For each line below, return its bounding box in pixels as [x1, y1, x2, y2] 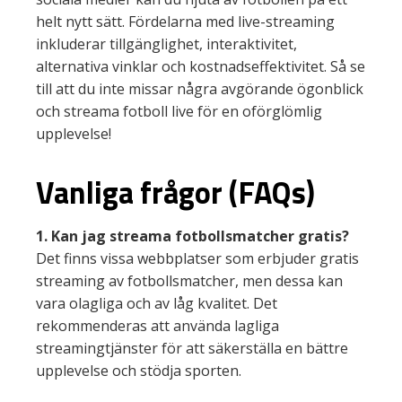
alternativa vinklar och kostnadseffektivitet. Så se [36, 57, 365, 76]
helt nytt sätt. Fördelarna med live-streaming [36, 12, 335, 31]
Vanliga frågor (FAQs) [36, 169, 315, 215]
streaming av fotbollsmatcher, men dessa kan [36, 271, 343, 291]
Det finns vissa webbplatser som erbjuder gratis [36, 249, 359, 268]
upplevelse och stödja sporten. [36, 361, 241, 380]
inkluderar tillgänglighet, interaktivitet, [36, 34, 297, 54]
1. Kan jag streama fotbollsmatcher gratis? [36, 226, 349, 246]
